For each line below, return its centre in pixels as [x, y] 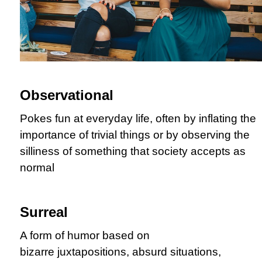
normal [37, 167]
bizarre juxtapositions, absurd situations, [120, 251]
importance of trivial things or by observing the [135, 135]
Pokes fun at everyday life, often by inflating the [138, 118]
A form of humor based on [85, 235]
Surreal [44, 212]
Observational [67, 95]
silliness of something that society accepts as [133, 151]
